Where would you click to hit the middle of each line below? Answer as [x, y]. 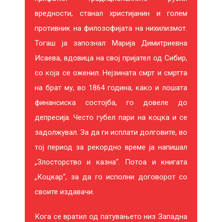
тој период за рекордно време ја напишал [111, 147]
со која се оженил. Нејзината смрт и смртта [111, 73]
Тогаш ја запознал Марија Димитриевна [111, 43]
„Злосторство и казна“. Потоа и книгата [111, 162]
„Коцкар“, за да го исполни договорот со [111, 177]
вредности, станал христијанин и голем [111, 13]
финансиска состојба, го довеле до [111, 102]
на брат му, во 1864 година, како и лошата [111, 87]
